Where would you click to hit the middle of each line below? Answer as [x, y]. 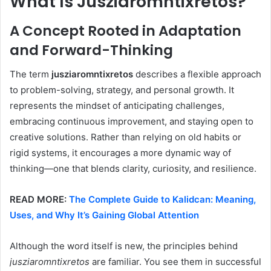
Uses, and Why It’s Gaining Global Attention [104, 215]
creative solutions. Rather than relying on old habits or [126, 137]
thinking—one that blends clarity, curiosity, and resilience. [133, 169]
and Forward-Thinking [91, 50]
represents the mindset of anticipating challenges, [117, 106]
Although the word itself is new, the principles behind [124, 246]
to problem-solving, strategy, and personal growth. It [122, 90]
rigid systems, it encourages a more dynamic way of [120, 153]
